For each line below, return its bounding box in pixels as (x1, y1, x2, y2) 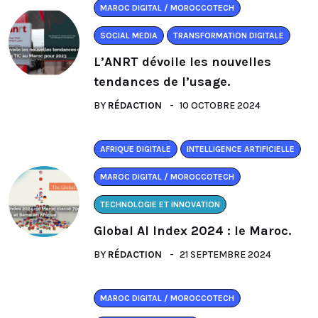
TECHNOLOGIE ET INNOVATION (100, 199, 220, 209)
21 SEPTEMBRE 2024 (180, 248, 271, 261)
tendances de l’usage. (94, 73, 230, 89)
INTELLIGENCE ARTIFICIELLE (187, 143, 295, 154)
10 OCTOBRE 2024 (180, 99, 261, 111)
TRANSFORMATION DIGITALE (173, 30, 284, 40)
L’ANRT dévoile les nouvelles (94, 53, 271, 70)
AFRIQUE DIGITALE (100, 143, 171, 154)
